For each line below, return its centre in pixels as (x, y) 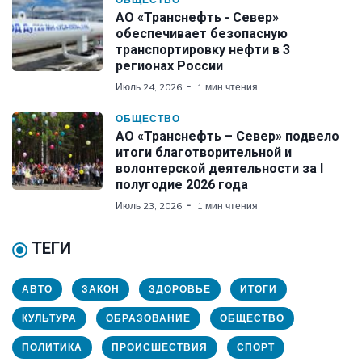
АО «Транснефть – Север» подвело (227, 136)
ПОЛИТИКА (52, 347)
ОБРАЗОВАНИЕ (148, 318)
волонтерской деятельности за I (219, 168)
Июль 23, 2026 (149, 205)
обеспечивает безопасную (202, 33)
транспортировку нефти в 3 (203, 49)
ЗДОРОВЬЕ (180, 288)
